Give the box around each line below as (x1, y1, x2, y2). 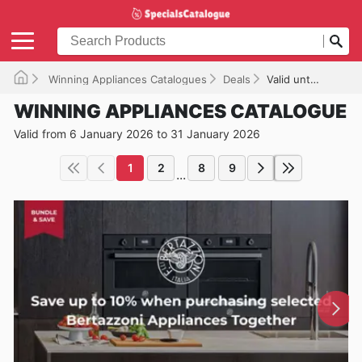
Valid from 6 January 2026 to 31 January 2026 (14, 126, 260, 141)
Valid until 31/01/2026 (267, 72, 310, 86)
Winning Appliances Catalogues (45, 72, 207, 86)
